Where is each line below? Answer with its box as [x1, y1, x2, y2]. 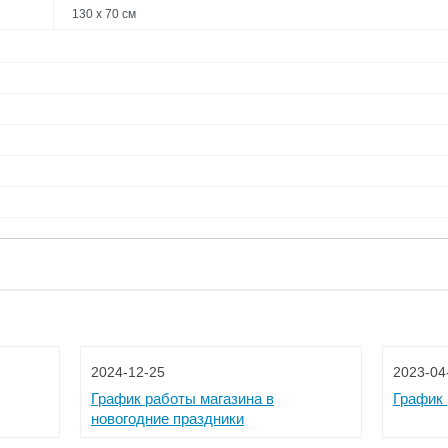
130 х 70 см [72, 7, 136, 21]
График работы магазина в [91, 390, 274, 407]
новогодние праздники [91, 410, 244, 427]
